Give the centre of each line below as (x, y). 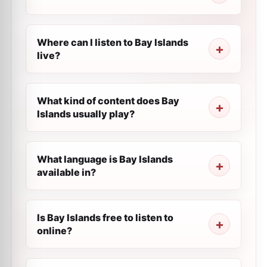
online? (55, 231)
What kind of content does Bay (108, 101)
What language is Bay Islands (105, 159)
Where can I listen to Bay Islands (113, 42)
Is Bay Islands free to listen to (105, 218)
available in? (66, 172)
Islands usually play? (86, 114)
